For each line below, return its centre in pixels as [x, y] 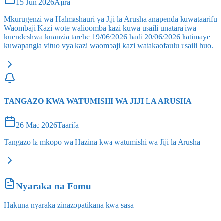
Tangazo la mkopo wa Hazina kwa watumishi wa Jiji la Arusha [102, 142]
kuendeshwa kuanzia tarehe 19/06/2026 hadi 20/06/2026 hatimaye [107, 37]
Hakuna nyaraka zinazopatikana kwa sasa [69, 205]
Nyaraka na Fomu [54, 186]
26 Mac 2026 [37, 125]
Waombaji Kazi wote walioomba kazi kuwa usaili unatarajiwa [100, 28]
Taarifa [68, 125]
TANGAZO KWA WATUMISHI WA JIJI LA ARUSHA [98, 101]
